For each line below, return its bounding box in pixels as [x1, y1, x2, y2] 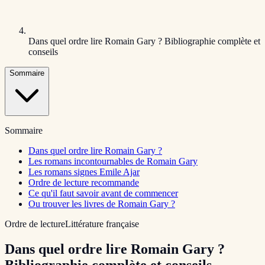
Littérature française [65, 219, 139, 229]
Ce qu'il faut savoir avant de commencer [28, 188, 178, 198]
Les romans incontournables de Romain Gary [28, 156, 198, 166]
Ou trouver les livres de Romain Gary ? [28, 199, 175, 209]
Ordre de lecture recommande [28, 177, 139, 188]
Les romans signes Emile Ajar [28, 167, 140, 177]
